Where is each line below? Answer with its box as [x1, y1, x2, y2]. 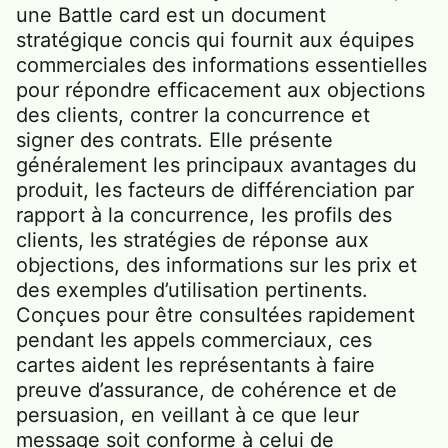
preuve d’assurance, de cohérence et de [16, 377, 397, 402]
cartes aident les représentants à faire [16, 352, 375, 377]
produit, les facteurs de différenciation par [16, 177, 414, 202]
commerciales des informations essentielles [16, 52, 427, 77]
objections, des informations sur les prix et [16, 252, 417, 277]
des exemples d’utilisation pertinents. [16, 277, 368, 302]
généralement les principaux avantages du [16, 152, 417, 177]
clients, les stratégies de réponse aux [16, 227, 369, 252]
